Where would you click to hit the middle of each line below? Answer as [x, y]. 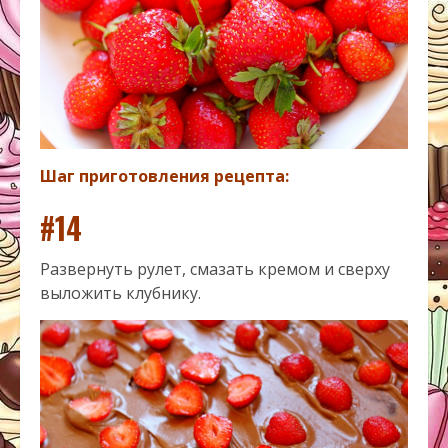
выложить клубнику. [120, 292]
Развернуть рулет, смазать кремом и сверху [215, 268]
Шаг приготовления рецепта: [164, 175]
